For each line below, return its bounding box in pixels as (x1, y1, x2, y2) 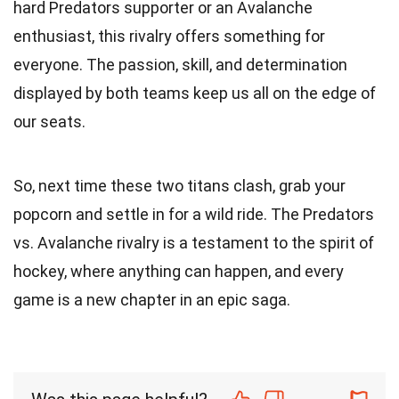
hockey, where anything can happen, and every (13, 261, 344, 281)
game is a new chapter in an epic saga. (13, 289, 290, 309)
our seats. (13, 111, 85, 131)
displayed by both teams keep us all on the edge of (13, 83, 376, 102)
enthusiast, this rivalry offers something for (13, 26, 325, 45)
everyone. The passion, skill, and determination (13, 54, 347, 74)
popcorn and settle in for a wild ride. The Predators (13, 204, 374, 224)
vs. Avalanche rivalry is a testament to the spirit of (13, 232, 374, 252)
